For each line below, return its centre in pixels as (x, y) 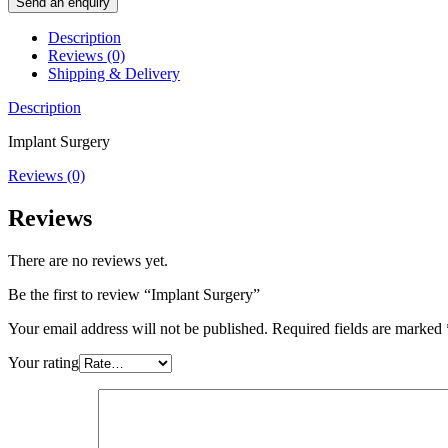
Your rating (43, 363)
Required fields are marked (359, 329)
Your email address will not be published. (138, 329)
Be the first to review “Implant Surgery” (134, 295)
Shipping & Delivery (114, 74)
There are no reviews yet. (88, 261)
